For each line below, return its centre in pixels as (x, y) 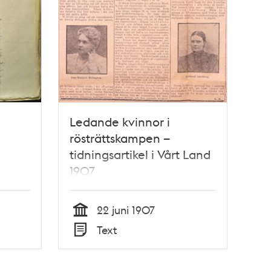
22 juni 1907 (126, 210)
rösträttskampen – (120, 138)
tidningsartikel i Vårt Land (140, 155)
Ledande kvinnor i (120, 122)
